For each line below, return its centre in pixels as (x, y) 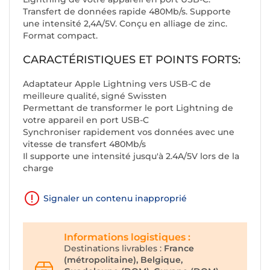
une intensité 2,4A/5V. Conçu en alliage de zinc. (125, 24)
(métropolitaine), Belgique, (123, 260)
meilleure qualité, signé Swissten (95, 96)
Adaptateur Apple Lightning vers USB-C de (117, 84)
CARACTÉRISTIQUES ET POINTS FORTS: (132, 60)
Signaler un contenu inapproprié (115, 198)
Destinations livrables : (113, 248)
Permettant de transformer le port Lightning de (128, 108)
